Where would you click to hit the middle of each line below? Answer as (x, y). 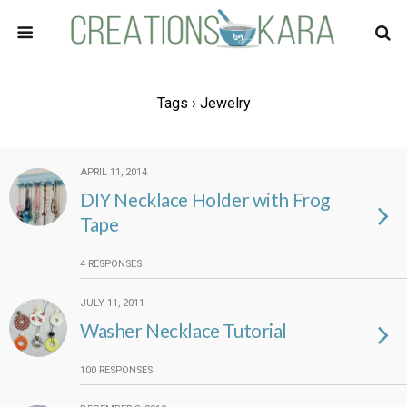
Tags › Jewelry (203, 103)
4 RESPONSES (111, 264)
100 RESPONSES (116, 370)
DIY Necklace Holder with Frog (205, 199)
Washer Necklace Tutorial (184, 330)
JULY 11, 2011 (112, 303)
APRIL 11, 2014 (114, 172)
